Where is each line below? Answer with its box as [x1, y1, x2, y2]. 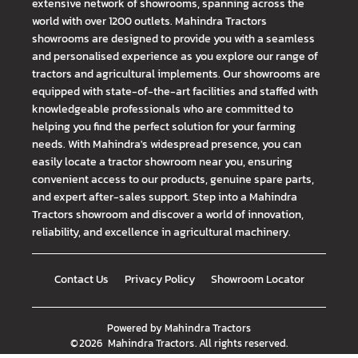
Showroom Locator [210, 269, 304, 288]
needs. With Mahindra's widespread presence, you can [32, 134, 301, 153]
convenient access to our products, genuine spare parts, [32, 169, 314, 188]
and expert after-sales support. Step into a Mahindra [32, 187, 297, 205]
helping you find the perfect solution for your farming [32, 117, 296, 135]
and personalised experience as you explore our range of [32, 46, 318, 65]
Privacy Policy [124, 269, 195, 288]
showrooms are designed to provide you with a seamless [32, 29, 315, 47]
